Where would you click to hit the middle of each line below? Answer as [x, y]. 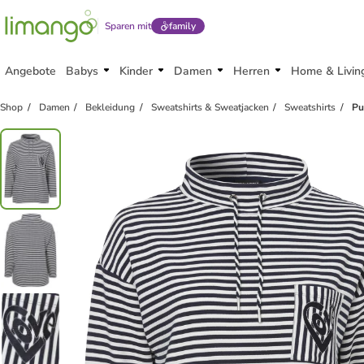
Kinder [136, 71]
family [182, 26]
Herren [251, 71]
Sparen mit [128, 26]
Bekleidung [110, 107]
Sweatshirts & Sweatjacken [210, 107]
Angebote [30, 71]
